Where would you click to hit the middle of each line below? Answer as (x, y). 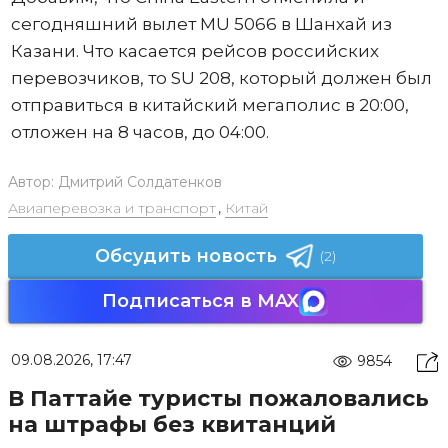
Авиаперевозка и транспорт (111, 207)
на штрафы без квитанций (171, 424)
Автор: (32, 181)
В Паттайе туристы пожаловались (218, 398)
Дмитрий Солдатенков (139, 181)
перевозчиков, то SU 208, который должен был (221, 77)
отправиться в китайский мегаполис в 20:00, (209, 104)
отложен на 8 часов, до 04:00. (139, 131)
